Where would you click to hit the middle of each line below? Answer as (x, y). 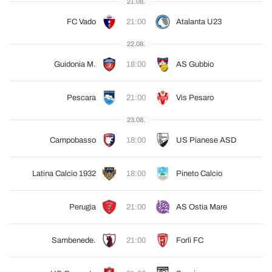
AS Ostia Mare (202, 207)
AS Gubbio (195, 64)
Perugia (83, 207)
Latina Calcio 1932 (64, 174)
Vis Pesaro (195, 98)
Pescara (81, 98)
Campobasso (73, 140)
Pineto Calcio (199, 174)
